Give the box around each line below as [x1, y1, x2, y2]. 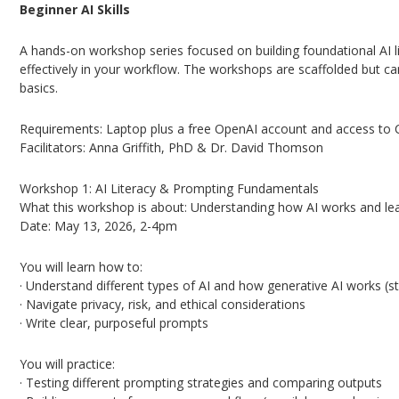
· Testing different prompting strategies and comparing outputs [20, 374, 383, 391]
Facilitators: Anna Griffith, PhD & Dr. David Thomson [20, 139, 324, 156]
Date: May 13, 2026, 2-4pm [20, 217, 178, 234]
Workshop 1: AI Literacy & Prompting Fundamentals [20, 180, 320, 197]
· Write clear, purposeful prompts [20, 314, 209, 331]
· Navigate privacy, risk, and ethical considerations [20, 296, 306, 313]
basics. [20, 79, 59, 96]
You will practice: [20, 355, 116, 372]
